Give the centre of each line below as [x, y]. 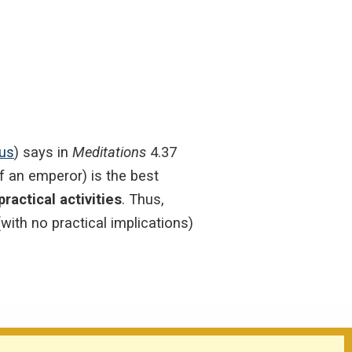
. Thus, [143, 199]
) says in [43, 152]
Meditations [109, 152]
